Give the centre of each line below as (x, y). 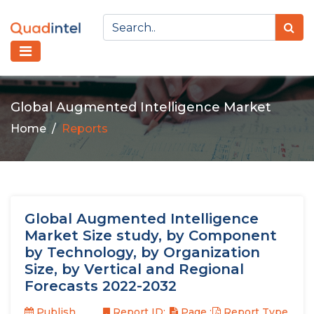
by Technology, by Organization (142, 252)
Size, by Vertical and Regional (134, 269)
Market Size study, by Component (151, 235)
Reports (85, 128)
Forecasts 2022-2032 (101, 286)
